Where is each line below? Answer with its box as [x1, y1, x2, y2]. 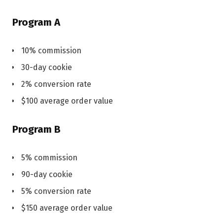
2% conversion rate [21, 79, 91, 89]
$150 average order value [21, 203, 112, 213]
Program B [12, 123, 61, 136]
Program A [12, 16, 60, 29]
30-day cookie [21, 63, 72, 73]
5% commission [21, 152, 77, 162]
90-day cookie [21, 169, 73, 179]
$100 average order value [21, 96, 113, 106]
